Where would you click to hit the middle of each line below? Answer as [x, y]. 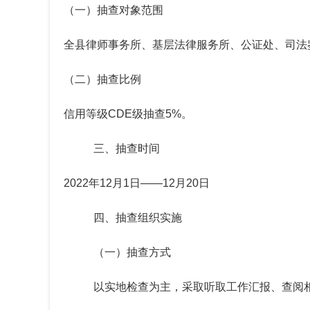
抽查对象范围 [130, 10]
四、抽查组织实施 [138, 218]
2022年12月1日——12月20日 [137, 183]
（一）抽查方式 [132, 253]
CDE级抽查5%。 [150, 114]
